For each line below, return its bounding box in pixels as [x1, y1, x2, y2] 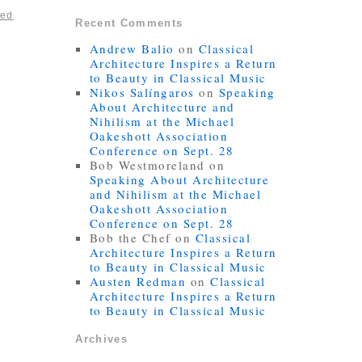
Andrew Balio [89, 40, 175, 57]
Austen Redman [89, 273, 187, 290]
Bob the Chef [89, 229, 171, 246]
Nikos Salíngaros [89, 84, 195, 101]
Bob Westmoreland [89, 157, 205, 174]
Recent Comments [75, 17, 183, 30]
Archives [75, 333, 128, 346]
